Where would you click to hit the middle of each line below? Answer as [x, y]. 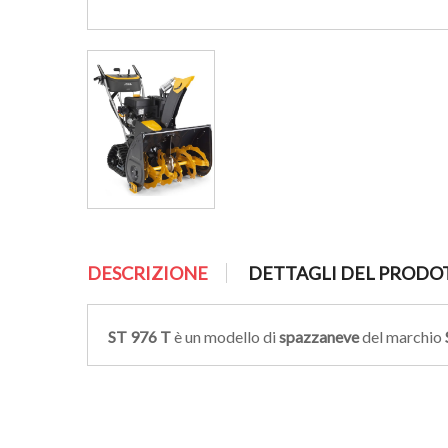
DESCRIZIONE [147, 273]
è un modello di [225, 336]
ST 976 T [139, 336]
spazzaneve [319, 336]
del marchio [402, 336]
